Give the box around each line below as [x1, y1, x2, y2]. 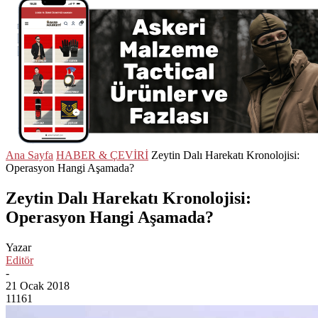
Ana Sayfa [6, 149, 53, 161]
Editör [6, 253, 33, 266]
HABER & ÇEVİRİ [56, 149, 148, 161]
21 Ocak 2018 [6, 279, 70, 292]
